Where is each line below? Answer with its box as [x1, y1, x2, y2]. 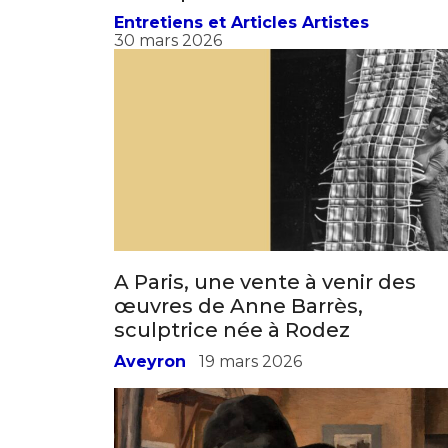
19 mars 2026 [199, 370, 302, 390]
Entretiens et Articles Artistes [114, 31, 369, 51]
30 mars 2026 [114, 49, 222, 69]
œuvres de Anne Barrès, [114, 312, 363, 337]
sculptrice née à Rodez [114, 336, 350, 361]
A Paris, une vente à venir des [114, 288, 416, 313]
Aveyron [114, 370, 186, 390]
